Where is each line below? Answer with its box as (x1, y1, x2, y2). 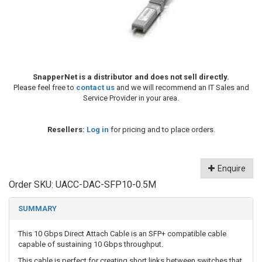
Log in (86, 125, 109, 135)
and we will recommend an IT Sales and (114, 83, 249, 92)
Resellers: (47, 125, 85, 135)
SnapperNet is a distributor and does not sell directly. (33, 73, 229, 82)
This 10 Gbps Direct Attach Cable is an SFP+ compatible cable (18, 229, 226, 239)
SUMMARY (18, 204, 57, 213)
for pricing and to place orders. (108, 125, 215, 135)
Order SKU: (9, 179, 56, 191)
